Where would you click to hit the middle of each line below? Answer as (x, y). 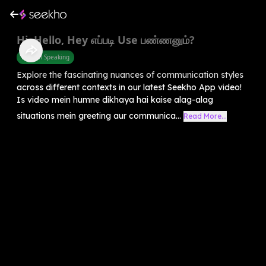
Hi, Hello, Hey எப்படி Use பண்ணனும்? (106, 39)
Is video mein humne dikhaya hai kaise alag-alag (115, 99)
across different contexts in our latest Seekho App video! (129, 87)
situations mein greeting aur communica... (99, 115)
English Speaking (45, 57)
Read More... (205, 116)
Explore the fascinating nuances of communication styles (130, 75)
